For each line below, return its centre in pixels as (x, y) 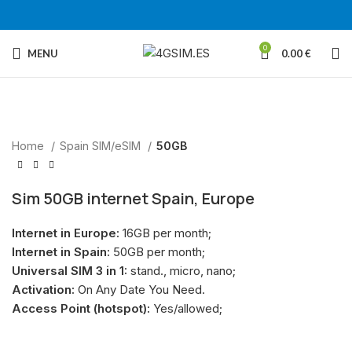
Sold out (34, 67)
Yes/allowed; (186, 308)
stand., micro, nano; (181, 271)
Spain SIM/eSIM (102, 146)
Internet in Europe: (66, 233)
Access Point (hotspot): (81, 308)
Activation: (43, 290)
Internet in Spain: (61, 252)
